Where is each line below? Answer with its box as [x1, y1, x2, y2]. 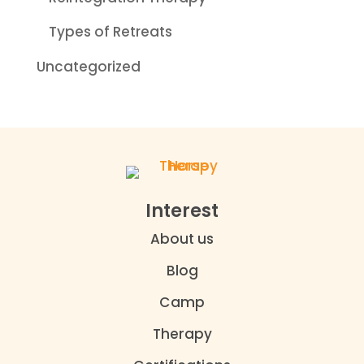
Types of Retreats [48, 22, 172, 42]
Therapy [152, 324, 212, 344]
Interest [145, 197, 219, 224]
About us [150, 229, 214, 249]
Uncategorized [36, 56, 141, 76]
